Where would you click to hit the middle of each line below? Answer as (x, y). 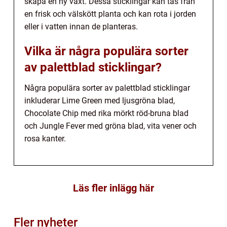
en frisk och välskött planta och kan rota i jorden (110, 14)
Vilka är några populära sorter (106, 51)
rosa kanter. (45, 138)
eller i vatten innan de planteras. (81, 26)
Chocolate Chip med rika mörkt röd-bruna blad (106, 113)
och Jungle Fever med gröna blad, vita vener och (110, 126)
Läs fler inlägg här (113, 188)
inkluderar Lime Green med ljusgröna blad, (100, 100)
